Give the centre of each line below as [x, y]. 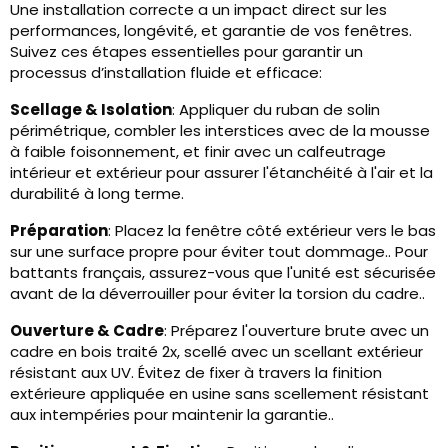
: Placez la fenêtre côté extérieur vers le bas [272, 231]
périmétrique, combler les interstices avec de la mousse [220, 131]
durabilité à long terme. [97, 194]
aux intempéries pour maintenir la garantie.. [172, 415]
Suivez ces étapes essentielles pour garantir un [186, 52]
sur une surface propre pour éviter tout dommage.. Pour [219, 252]
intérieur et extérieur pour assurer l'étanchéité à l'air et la [221, 173]
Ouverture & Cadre [87, 331]
